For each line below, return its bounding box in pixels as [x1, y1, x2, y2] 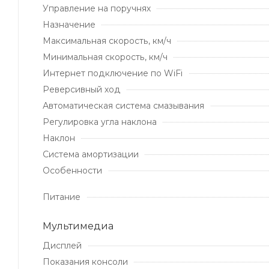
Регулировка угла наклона [43, 116, 157, 127]
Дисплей [43, 240, 82, 251]
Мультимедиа [43, 220, 113, 232]
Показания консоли [43, 256, 128, 267]
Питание [43, 191, 80, 202]
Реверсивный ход [43, 83, 121, 95]
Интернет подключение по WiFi [43, 67, 183, 79]
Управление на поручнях [43, 2, 151, 14]
